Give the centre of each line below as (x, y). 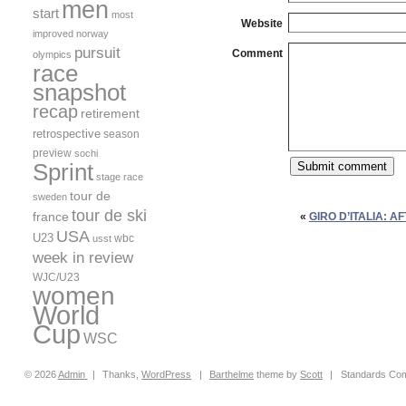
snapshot (79, 92)
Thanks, (122, 374)
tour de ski (109, 215)
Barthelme (232, 374)
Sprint (63, 172)
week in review (83, 257)
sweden (50, 196)
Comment (257, 54)
